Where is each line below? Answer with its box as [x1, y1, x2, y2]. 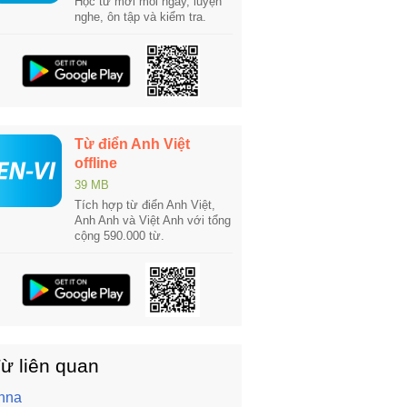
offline [74, 155, 117, 171]
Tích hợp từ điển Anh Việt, [74, 198, 215, 212]
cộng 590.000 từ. [74, 229, 164, 243]
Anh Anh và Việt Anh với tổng [74, 213, 231, 227]
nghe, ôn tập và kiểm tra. [74, 10, 206, 24]
